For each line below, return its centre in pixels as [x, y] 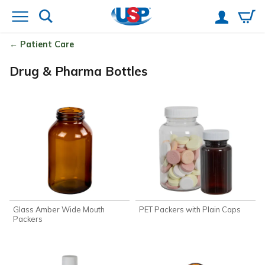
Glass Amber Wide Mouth [59, 210]
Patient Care [47, 45]
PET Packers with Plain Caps [190, 210]
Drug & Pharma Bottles [78, 71]
